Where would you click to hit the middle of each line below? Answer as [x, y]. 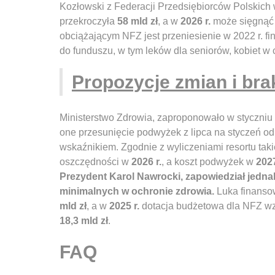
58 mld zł [137, 21]
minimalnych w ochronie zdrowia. [137, 192]
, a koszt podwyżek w [209, 162]
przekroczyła [88, 21]
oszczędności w [95, 162]
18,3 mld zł [84, 221]
